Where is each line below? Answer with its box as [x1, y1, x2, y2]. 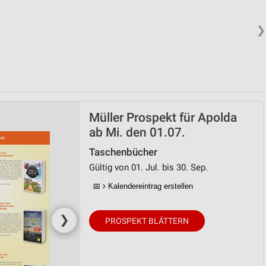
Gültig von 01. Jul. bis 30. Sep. [89, 162, 208, 173]
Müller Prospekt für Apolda [89, 110, 237, 125]
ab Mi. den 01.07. [89, 125, 185, 140]
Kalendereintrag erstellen [106, 182, 193, 191]
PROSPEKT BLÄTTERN [105, 216, 189, 226]
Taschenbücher [89, 147, 157, 158]
